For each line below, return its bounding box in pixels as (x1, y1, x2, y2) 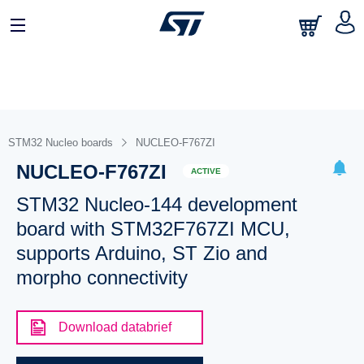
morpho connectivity (15, 266, 188, 288)
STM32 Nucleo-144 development (15, 193, 297, 215)
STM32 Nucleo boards (8, 136, 113, 149)
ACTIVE (190, 166, 221, 175)
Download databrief (58, 320, 171, 334)
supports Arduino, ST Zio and (15, 242, 267, 264)
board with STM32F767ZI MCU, (15, 218, 290, 240)
